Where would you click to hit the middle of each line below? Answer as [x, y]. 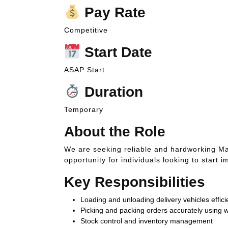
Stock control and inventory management [147, 221]
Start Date [116, 52]
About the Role [115, 131]
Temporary [84, 109]
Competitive [86, 30]
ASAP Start [84, 69]
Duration [111, 92]
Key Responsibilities [135, 182]
